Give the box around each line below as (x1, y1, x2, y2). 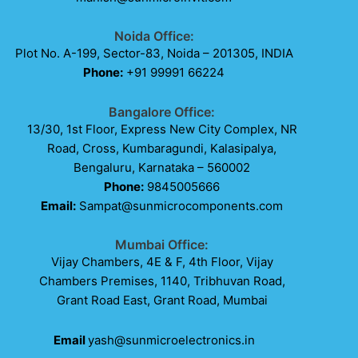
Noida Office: (113, 28, 194, 45)
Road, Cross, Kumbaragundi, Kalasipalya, (47, 140, 277, 156)
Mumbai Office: (115, 236, 209, 253)
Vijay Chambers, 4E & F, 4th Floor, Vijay (50, 253, 273, 269)
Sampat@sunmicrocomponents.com (79, 197, 284, 213)
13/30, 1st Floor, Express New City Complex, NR (26, 121, 297, 137)
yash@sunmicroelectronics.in (87, 332, 255, 348)
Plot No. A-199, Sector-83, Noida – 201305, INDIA (14, 46, 293, 62)
